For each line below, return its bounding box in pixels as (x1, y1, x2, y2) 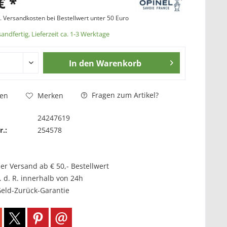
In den (69, 58, 95, 69)
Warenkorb (96, 58, 142, 69)
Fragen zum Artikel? (89, 90, 159, 100)
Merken (37, 90, 63, 100)
